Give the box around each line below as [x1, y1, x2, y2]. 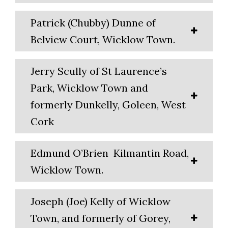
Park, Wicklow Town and [31, 81, 148, 95]
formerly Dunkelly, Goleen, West [31, 98, 186, 111]
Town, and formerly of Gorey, [31, 212, 170, 225]
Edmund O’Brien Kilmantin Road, [31, 147, 189, 160]
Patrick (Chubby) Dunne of [31, 16, 156, 30]
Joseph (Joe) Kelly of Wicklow [31, 195, 170, 208]
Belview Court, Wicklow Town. [31, 33, 175, 46]
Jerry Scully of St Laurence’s [31, 65, 167, 78]
